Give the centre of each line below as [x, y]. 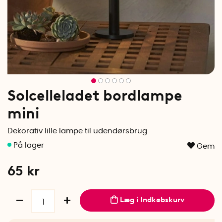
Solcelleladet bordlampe [95, 95]
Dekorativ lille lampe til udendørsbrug [77, 131]
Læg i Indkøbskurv [152, 200]
